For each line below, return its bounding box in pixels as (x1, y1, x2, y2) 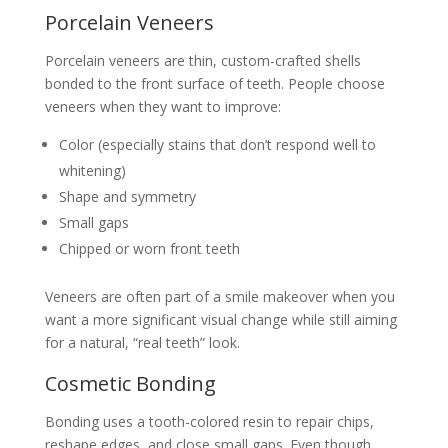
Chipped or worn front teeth (58, 239, 240, 258)
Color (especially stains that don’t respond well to (58, 135, 376, 154)
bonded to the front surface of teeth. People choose (44, 74, 385, 93)
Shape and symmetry (58, 187, 196, 206)
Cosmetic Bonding (44, 370, 216, 397)
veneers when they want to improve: (44, 97, 281, 116)
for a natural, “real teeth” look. (44, 333, 240, 352)
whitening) (58, 161, 126, 180)
